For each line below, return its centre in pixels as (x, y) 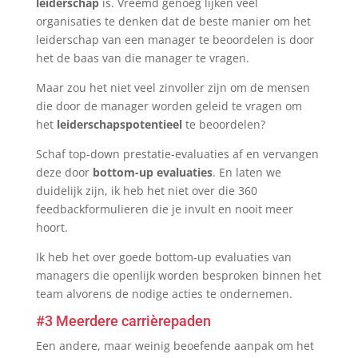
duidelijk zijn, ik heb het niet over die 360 (146, 191)
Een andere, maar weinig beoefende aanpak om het (175, 346)
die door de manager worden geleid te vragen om (169, 106)
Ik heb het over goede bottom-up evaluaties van (163, 257)
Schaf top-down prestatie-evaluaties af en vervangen (177, 154)
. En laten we (247, 172)
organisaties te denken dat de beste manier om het (173, 21)
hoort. (52, 227)
